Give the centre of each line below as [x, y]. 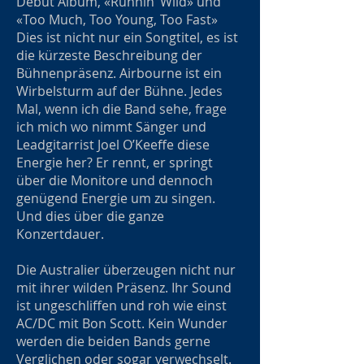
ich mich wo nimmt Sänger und [111, 127]
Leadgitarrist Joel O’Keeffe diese [113, 145]
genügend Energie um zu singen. [116, 198]
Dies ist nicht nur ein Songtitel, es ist [127, 37]
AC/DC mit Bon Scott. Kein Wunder [122, 323]
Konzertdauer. [62, 234]
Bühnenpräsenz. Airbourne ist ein [119, 73]
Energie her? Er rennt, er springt [115, 162]
